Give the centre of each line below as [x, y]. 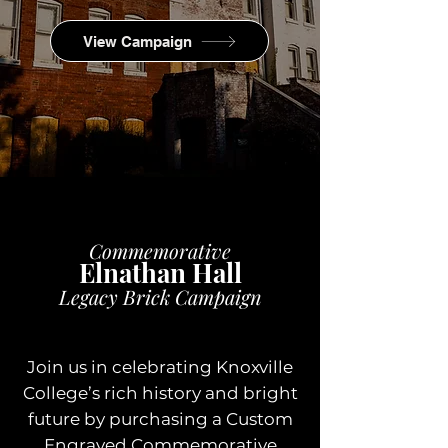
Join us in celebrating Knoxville [160, 367]
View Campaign [137, 41]
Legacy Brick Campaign [160, 296]
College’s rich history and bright [160, 393]
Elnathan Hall [160, 272]
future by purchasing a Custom [160, 419]
